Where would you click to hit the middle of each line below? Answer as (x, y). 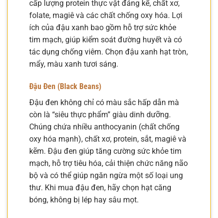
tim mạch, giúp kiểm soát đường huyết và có (106, 39)
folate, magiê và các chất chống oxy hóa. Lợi (106, 15)
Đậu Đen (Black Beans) (65, 86)
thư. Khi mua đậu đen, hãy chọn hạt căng (100, 187)
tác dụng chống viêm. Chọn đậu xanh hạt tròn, (109, 52)
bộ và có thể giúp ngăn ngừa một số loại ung (106, 175)
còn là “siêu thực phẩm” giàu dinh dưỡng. (100, 114)
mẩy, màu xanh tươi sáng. (74, 64)
